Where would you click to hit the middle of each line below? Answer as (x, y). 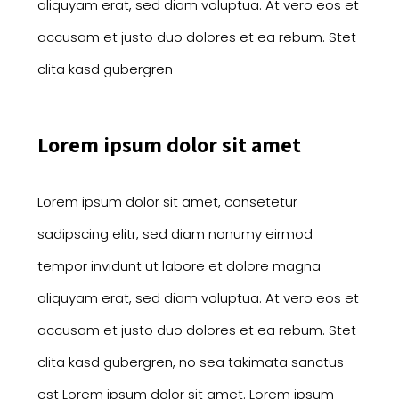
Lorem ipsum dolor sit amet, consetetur (167, 201)
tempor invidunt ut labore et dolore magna (179, 265)
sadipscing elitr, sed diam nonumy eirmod (175, 233)
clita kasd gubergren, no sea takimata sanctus (190, 362)
